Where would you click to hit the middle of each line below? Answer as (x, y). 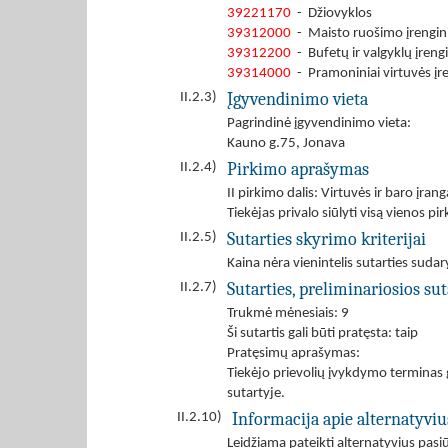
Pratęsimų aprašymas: (296, 353)
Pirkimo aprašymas (298, 169)
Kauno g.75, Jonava (286, 143)
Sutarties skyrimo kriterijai (326, 239)
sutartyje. (256, 393)
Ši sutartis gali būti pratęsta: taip (322, 333)
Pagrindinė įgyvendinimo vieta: (322, 123)
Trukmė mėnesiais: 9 (288, 313)
